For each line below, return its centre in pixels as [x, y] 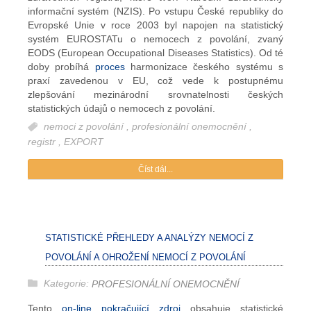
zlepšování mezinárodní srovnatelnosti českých [155, 95]
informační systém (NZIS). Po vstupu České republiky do [155, 11]
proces [110, 67]
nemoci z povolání [85, 127]
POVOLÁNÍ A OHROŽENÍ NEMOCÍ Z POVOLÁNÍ [145, 257]
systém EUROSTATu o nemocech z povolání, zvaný [155, 39]
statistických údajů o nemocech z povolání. [121, 109]
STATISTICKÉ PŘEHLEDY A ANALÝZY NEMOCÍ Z [149, 237]
